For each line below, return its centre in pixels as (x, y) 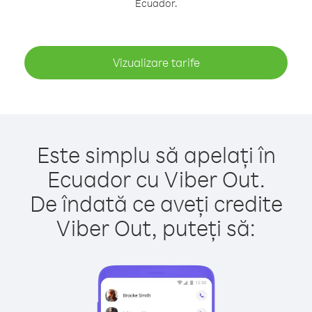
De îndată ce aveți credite (156, 203)
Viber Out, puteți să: (156, 227)
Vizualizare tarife (156, 62)
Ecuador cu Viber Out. (156, 179)
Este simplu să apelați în (156, 154)
